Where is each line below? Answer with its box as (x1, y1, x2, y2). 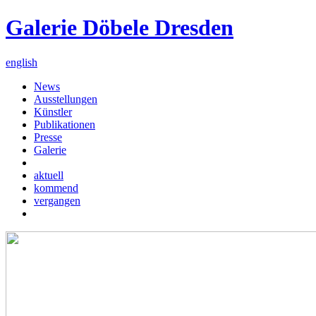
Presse (34, 130, 62, 143)
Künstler (34, 105, 72, 118)
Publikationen (34, 118, 95, 130)
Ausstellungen (34, 92, 97, 105)
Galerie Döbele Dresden (6, 15, 233, 41)
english (6, 56, 37, 68)
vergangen (34, 194, 80, 207)
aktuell (34, 169, 63, 181)
